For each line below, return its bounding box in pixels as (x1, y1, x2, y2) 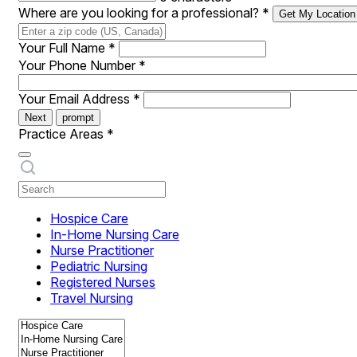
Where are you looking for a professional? (18, 5, 262, 21)
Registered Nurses (50, 274, 155, 290)
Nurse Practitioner (50, 242, 154, 258)
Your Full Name (18, 40, 108, 56)
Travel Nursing (50, 290, 133, 306)
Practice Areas (18, 126, 107, 142)
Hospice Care (50, 210, 128, 226)
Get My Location (279, 8, 355, 20)
